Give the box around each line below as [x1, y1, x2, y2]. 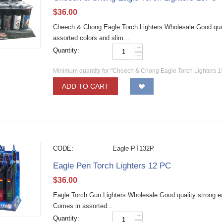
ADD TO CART [62, 82, 110, 90]
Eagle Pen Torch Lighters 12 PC [53, 161, 171, 170]
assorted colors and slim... [53, 34, 130, 42]
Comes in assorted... [53, 202, 113, 210]
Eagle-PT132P [112, 145, 155, 152]
